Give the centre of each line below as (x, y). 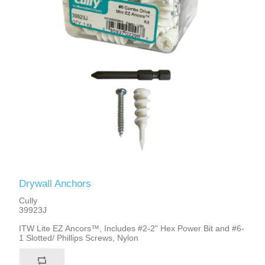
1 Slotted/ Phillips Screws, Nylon (79, 238)
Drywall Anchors (55, 184)
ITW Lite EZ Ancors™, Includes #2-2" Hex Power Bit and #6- (132, 229)
